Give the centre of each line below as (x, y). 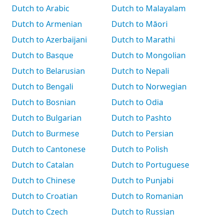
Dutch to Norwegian (149, 87)
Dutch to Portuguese (150, 165)
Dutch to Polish (140, 149)
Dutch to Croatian (45, 196)
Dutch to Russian (143, 212)
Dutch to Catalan (43, 165)
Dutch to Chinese (44, 180)
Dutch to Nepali (140, 71)
